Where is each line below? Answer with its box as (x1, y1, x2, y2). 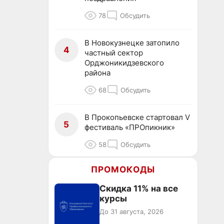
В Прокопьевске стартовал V (84, 112, 190, 122)
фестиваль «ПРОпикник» (84, 122, 175, 132)
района (84, 68, 110, 77)
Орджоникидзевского (84, 58, 164, 67)
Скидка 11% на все (99, 183, 178, 193)
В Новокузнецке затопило (84, 38, 179, 47)
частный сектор (84, 48, 143, 57)
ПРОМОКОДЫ (91, 164, 155, 174)
